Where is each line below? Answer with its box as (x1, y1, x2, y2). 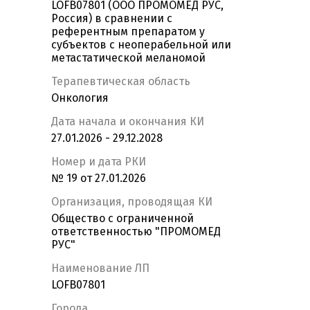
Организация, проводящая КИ (51, 195, 212, 209)
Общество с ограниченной (51, 212, 194, 226)
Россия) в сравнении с (51, 12, 172, 26)
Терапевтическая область (51, 75, 190, 89)
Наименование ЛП (51, 262, 149, 275)
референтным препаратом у (51, 25, 205, 39)
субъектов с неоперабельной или (51, 38, 231, 52)
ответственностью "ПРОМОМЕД (51, 225, 221, 239)
